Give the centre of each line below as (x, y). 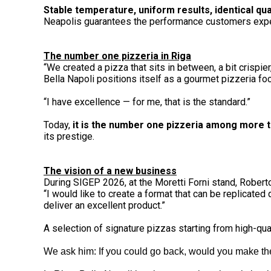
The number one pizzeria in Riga (117, 56)
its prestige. (69, 136)
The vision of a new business (110, 171)
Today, (58, 125)
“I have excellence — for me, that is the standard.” (147, 102)
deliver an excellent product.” (104, 205)
